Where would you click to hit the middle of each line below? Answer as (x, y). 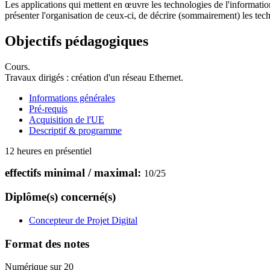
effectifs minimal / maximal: (74, 172)
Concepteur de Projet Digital (83, 221)
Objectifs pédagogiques (77, 41)
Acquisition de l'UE (67, 119)
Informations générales (72, 98)
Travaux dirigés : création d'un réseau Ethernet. (94, 77)
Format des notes (47, 243)
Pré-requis (48, 108)
